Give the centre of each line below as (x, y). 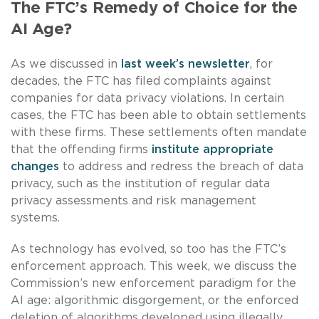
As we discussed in (66, 64)
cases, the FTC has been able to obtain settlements (158, 115)
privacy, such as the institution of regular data (140, 183)
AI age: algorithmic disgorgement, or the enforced (155, 300)
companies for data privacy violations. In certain (147, 98)
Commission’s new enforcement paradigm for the (153, 283)
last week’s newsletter (185, 64)
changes (35, 166)
